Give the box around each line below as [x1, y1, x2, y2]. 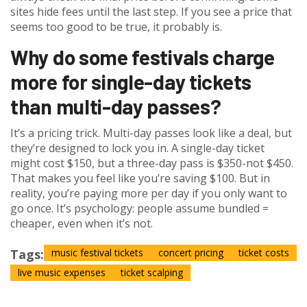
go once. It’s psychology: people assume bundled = [10, 201, 269, 217]
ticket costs [238, 246, 289, 260]
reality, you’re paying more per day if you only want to [10, 186, 287, 201]
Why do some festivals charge [10, 45, 275, 70]
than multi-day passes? [10, 94, 221, 119]
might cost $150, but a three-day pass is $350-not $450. [10, 156, 293, 171]
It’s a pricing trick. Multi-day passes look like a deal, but [10, 125, 292, 141]
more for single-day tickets [10, 69, 251, 95]
